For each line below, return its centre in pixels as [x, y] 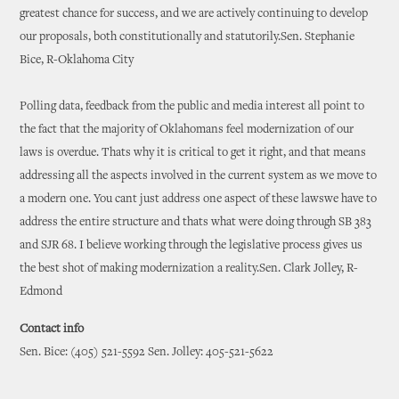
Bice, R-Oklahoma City [77, 61]
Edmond [41, 292]
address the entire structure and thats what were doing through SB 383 [196, 223]
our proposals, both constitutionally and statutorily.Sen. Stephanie [187, 37]
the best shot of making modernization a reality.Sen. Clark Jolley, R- [189, 269]
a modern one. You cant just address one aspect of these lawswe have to [199, 199]
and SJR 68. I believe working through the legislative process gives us [191, 246]
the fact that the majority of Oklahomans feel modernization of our [187, 130]
